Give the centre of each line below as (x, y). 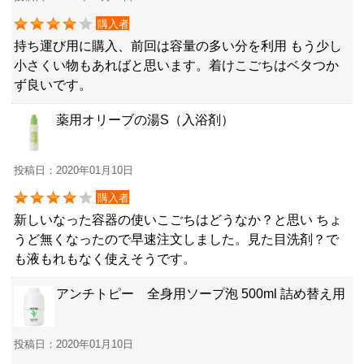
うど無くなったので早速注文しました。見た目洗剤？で (176, 240)
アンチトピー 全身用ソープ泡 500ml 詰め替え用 (201, 294)
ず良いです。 (53, 85)
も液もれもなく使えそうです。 (105, 259)
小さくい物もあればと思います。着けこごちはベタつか (176, 66)
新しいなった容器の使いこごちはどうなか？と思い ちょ (178, 220)
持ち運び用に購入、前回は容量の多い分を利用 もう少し (178, 46)
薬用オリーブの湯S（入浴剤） (145, 120)
